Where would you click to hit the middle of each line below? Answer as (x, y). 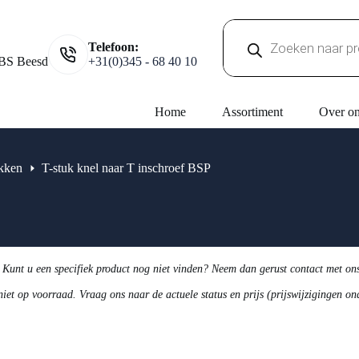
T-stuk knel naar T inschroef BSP (126, 168)
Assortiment (252, 112)
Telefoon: (113, 47)
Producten (256, 34)
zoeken (248, 46)
